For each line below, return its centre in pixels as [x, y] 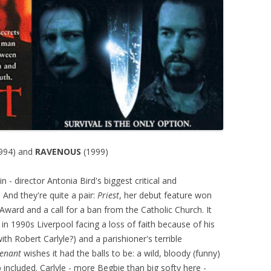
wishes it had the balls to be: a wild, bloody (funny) [121, 253]
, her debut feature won [165, 195]
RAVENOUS [58, 152]
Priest [108, 195]
